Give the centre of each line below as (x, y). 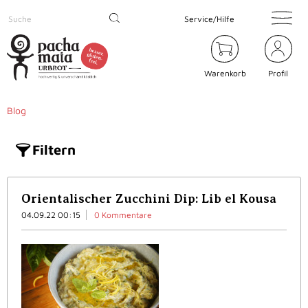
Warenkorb (225, 74)
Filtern (54, 150)
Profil (278, 74)
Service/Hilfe (209, 19)
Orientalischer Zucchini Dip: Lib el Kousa (149, 199)
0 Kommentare (123, 215)
